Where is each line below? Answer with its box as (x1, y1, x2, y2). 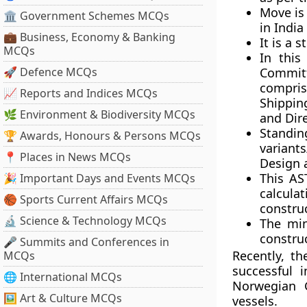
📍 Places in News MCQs (3, 149, 131, 164)
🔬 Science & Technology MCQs (3, 213, 167, 228)
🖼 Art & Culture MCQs (3, 291, 122, 306)
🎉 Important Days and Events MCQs (3, 171, 195, 186)
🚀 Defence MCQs (3, 64, 97, 79)
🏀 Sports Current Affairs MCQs (3, 192, 168, 207)
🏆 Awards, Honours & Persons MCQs (3, 128, 201, 143)
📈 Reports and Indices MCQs (3, 86, 158, 101)
